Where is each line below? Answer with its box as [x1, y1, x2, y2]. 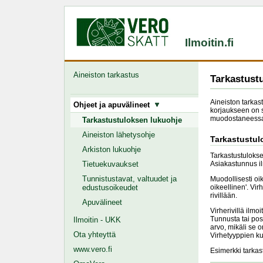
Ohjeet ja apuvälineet [73, 100, 154, 109]
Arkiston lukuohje [82, 145, 141, 154]
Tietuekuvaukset [82, 160, 139, 168]
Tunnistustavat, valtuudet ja [82, 174, 177, 183]
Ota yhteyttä [73, 230, 116, 239]
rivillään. [210, 191, 237, 200]
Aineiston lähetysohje [82, 130, 155, 139]
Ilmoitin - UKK [73, 215, 121, 224]
